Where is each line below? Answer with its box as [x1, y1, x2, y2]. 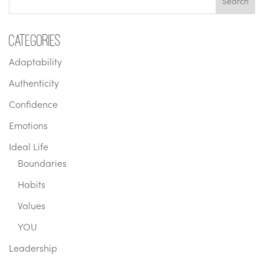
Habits [18, 181, 45, 191]
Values [18, 202, 45, 212]
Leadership [9, 245, 57, 255]
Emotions [9, 122, 48, 132]
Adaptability [9, 58, 62, 68]
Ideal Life [9, 143, 48, 153]
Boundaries [18, 160, 67, 170]
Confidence [9, 101, 58, 111]
